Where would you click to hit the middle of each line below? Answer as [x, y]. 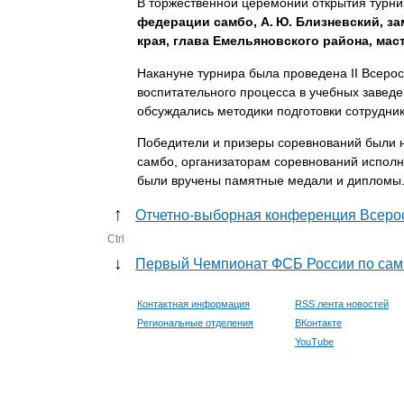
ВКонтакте [318, 323]
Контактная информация [193, 304]
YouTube [314, 342]
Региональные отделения [195, 323]
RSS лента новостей [342, 304]
